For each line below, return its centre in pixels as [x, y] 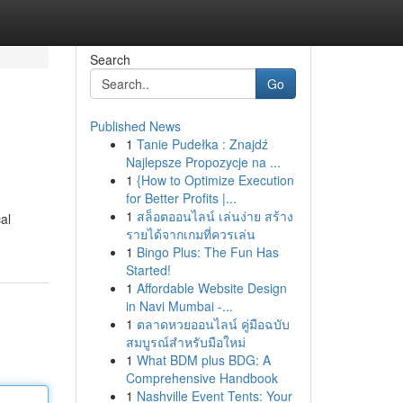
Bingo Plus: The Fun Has [207, 252]
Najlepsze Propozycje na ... [203, 162]
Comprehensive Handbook [201, 378]
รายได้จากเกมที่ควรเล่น [190, 234]
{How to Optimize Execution [215, 180]
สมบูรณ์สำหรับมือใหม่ [185, 342]
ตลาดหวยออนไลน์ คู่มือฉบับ [213, 324]
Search [110, 59]
